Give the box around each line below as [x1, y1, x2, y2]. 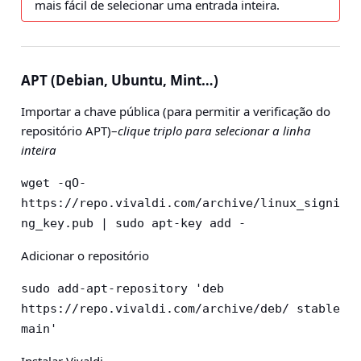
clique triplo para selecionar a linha [118, 122, 311, 139]
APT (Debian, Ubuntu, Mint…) [21, 71, 218, 89]
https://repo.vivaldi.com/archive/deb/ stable [21, 301, 340, 316]
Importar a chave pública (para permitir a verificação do [21, 103, 330, 119]
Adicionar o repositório [21, 247, 149, 263]
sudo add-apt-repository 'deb [21, 281, 224, 296]
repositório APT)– [21, 122, 118, 139]
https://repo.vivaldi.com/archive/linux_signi [21, 196, 340, 210]
